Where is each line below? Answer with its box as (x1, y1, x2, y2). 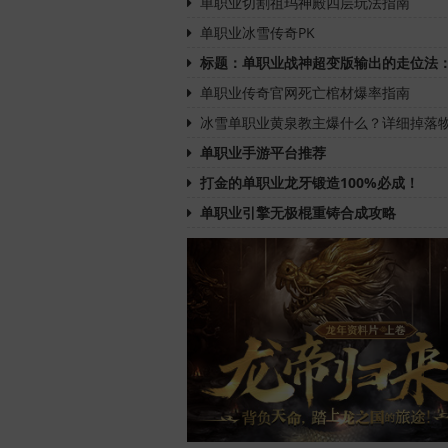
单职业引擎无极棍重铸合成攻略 (200, 202, 396, 222)
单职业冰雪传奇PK (200, 22, 315, 42)
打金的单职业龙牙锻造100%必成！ (200, 172, 419, 192)
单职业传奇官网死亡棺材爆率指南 (200, 82, 410, 102)
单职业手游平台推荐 (200, 142, 326, 162)
